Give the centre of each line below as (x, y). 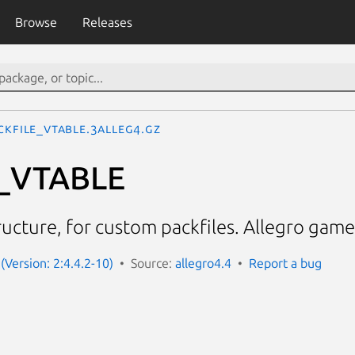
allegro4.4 (203, 263)
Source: (153, 263)
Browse (36, 22)
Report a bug (285, 263)
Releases (107, 22)
